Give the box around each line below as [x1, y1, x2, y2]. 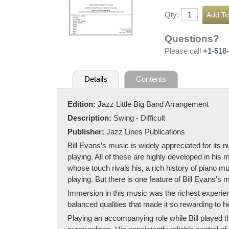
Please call [165, 46, 203, 55]
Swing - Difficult [113, 113, 165, 122]
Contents [136, 75, 167, 84]
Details [84, 75, 107, 84]
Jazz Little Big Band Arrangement [98, 99, 209, 108]
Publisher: [67, 127, 106, 136]
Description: [67, 113, 113, 122]
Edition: [67, 99, 98, 108]
